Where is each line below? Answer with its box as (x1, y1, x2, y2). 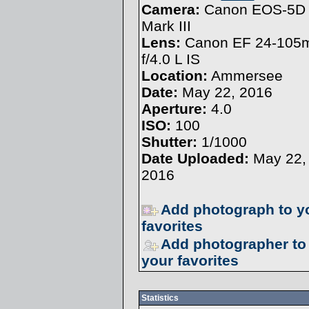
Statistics (141, 293, 179, 303)
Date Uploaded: (141, 150, 249, 166)
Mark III (141, 18, 191, 34)
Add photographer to (160, 236, 306, 252)
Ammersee (207, 68, 283, 83)
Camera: (141, 1, 200, 17)
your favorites (141, 252, 239, 268)
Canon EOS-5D (203, 1, 306, 17)
